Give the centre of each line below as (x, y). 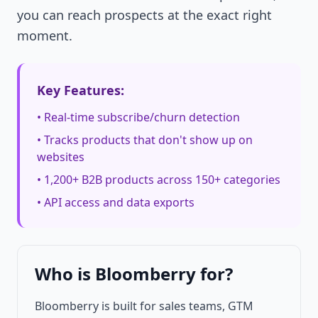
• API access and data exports (116, 203)
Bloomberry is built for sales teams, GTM (144, 306)
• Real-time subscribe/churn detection (138, 117)
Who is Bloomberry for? (134, 274)
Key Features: (81, 91)
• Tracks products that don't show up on (145, 140)
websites (61, 157)
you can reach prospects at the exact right (144, 15)
